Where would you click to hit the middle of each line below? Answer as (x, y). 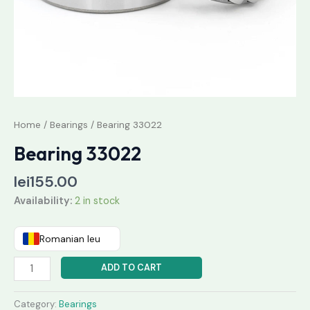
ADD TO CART (131, 268)
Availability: (43, 201)
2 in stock (97, 201)
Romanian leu (70, 239)
